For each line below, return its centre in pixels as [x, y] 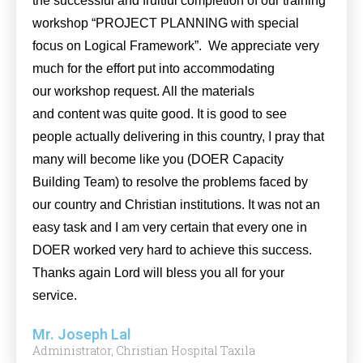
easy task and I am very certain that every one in [170, 227]
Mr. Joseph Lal [82, 334]
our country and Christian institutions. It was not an [176, 205]
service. [55, 295]
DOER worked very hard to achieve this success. [172, 250]
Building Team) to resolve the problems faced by [170, 182]
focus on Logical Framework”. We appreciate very [176, 46]
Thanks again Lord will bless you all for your [158, 273]
